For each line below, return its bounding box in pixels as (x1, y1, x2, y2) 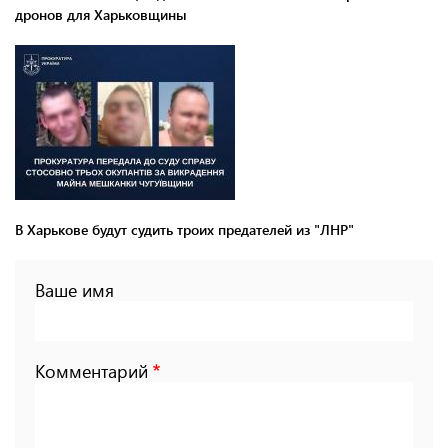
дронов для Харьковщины (15, 4, 187, 24)
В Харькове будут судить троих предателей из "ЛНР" (15, 219, 354, 239)
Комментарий (35, 358, 148, 383)
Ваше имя (35, 277, 114, 302)
